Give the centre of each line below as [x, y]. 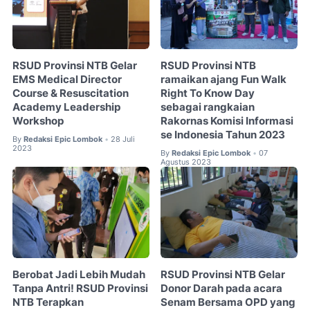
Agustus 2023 [186, 162]
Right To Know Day [208, 93]
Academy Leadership [66, 107]
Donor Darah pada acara [222, 289]
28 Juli [123, 139]
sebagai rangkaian [208, 107]
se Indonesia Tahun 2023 [223, 135]
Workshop [38, 121]
